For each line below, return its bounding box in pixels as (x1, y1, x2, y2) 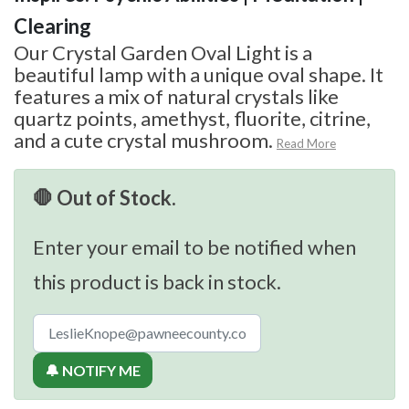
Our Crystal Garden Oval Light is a (14, 39, 312, 65)
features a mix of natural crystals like (14, 83, 339, 109)
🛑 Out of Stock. (33, 184, 176, 210)
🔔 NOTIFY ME (45, 361, 141, 379)
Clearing (14, 13, 91, 38)
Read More (277, 135, 336, 151)
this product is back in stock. (33, 268, 281, 294)
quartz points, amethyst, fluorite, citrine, (14, 105, 371, 131)
